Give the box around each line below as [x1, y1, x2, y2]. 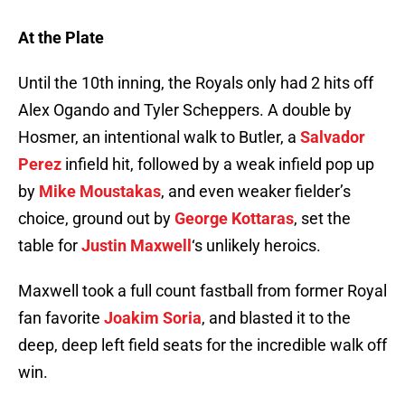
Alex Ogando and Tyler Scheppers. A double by [18, 100, 352, 120]
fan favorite [18, 308, 104, 328]
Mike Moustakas [39, 182, 161, 202]
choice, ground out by [18, 209, 174, 229]
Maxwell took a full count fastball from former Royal [18, 281, 387, 301]
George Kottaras [174, 209, 294, 229]
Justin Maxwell [81, 236, 192, 256]
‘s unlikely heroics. [192, 236, 321, 256]
